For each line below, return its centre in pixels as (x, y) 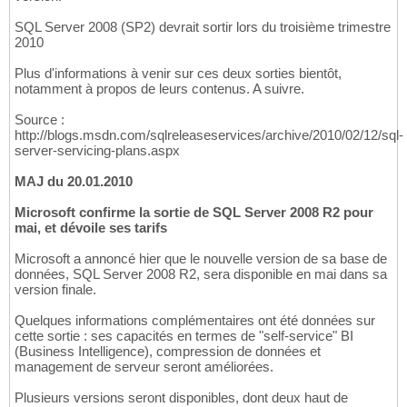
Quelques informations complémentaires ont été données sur (195, 321)
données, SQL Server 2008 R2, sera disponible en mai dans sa (201, 274)
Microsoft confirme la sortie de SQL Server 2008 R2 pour (194, 213)
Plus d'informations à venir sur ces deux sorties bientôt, (178, 74)
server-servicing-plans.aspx (97, 151)
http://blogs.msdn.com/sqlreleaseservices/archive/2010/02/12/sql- (209, 135)
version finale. (55, 290)
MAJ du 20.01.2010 (74, 182)
